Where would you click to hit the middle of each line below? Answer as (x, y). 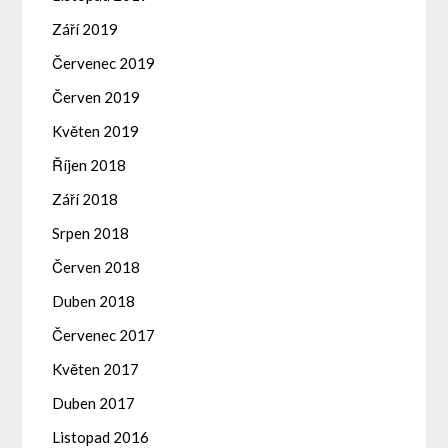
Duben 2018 (94, 301)
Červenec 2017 (104, 335)
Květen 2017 (96, 369)
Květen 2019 (96, 131)
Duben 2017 (94, 403)
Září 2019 (85, 29)
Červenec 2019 (104, 63)
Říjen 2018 (89, 165)
